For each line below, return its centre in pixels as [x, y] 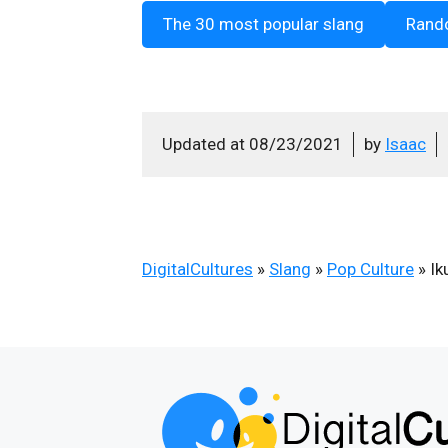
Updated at [205, 143]
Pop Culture [370, 268]
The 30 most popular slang [263, 23]
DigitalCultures [197, 268]
